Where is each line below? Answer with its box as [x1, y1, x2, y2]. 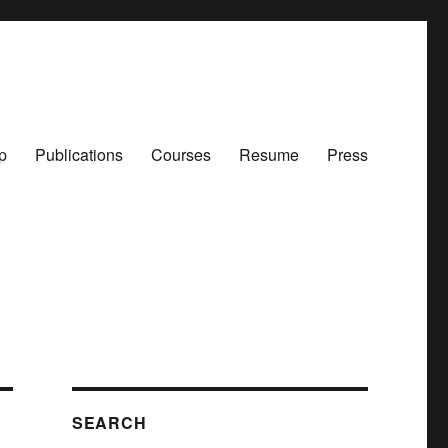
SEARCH [71, 411, 147, 435]
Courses [150, 142, 211, 166]
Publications [34, 142, 123, 166]
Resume [238, 142, 299, 166]
